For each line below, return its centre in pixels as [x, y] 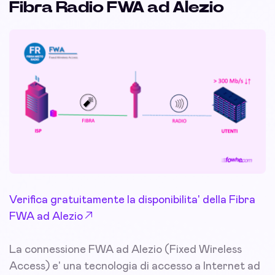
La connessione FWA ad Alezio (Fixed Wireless [126, 250]
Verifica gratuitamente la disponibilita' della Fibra [132, 200]
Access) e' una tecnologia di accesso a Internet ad [135, 267]
